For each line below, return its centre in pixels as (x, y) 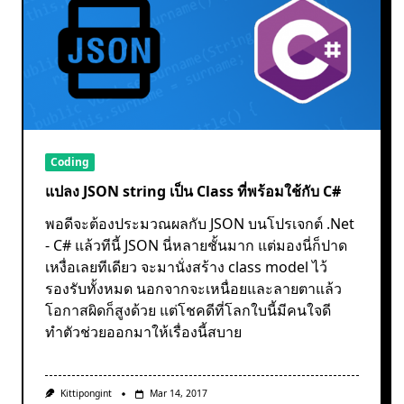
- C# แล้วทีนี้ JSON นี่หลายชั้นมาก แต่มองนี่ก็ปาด (196, 246)
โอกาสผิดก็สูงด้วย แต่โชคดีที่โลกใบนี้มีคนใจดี (188, 311)
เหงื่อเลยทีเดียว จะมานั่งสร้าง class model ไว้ (186, 267)
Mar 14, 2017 (178, 394)
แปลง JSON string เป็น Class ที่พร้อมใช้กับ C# (193, 192)
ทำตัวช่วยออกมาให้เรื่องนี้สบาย (143, 332)
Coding (70, 162)
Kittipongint (86, 394)
